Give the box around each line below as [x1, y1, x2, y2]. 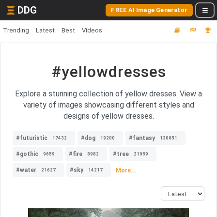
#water [16, 167, 36, 173]
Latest [36, 27, 55, 34]
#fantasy [129, 135, 155, 141]
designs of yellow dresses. [63, 111, 154, 121]
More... [116, 167, 137, 174]
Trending [3, 27, 29, 34]
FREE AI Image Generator [111, 6, 187, 14]
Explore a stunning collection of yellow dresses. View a [15, 89, 202, 98]
